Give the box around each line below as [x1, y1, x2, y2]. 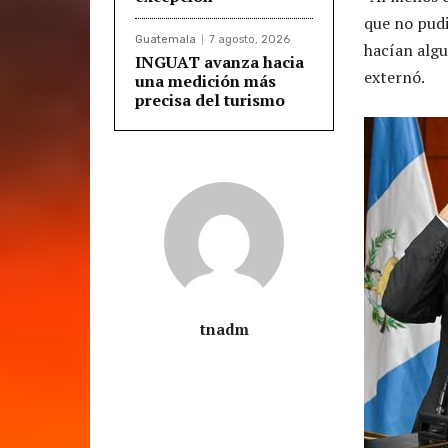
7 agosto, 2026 [209, 32, 290, 46]
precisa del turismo [135, 88, 285, 111]
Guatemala [135, 32, 196, 46]
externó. [364, 65, 425, 88]
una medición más [135, 69, 276, 92]
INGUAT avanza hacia [135, 50, 304, 73]
